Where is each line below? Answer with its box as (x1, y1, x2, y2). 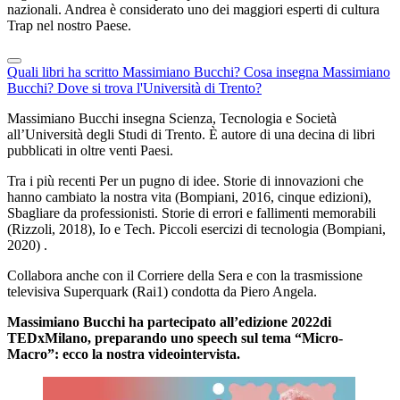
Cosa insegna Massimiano (244, 64, 390, 80)
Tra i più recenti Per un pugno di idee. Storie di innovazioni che (7, 173, 363, 189)
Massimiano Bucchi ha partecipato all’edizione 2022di (7, 314, 331, 330)
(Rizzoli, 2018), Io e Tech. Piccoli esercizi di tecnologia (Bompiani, (7, 221, 386, 237)
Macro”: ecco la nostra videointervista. (7, 346, 240, 362)
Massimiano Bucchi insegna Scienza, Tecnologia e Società (7, 111, 337, 127)
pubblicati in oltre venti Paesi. (7, 143, 173, 159)
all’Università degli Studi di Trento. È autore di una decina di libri (7, 127, 375, 143)
